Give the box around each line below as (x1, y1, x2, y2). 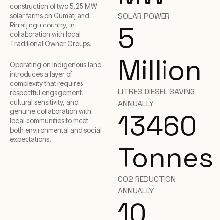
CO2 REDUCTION (118, 174, 176, 184)
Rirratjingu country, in (10, 21, 75, 29)
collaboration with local (10, 30, 81, 38)
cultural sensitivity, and (10, 98, 79, 106)
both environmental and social (10, 126, 102, 134)
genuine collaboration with (10, 107, 91, 115)
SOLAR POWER (118, 11, 170, 21)
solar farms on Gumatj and (10, 11, 89, 20)
